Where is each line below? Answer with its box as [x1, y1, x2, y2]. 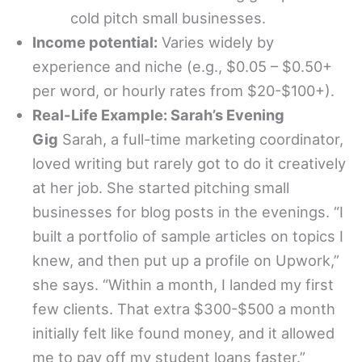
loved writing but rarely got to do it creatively [32, 154, 346, 172]
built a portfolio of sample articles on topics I [32, 226, 343, 245]
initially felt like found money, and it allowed [32, 323, 335, 342]
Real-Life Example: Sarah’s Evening [32, 105, 284, 124]
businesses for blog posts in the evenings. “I [32, 202, 343, 221]
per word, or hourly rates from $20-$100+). [32, 81, 335, 99]
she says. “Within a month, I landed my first [32, 275, 334, 293]
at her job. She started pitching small [32, 178, 289, 196]
